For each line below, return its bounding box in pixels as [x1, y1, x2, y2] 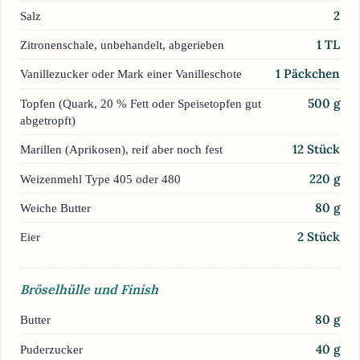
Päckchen [284, 66, 340, 82]
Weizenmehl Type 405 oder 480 [20, 171, 181, 186]
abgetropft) [20, 112, 76, 127]
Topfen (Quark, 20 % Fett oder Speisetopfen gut [20, 96, 261, 110]
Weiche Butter [20, 200, 91, 215]
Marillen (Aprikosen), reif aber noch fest [20, 142, 223, 157]
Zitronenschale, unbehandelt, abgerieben [20, 38, 224, 52]
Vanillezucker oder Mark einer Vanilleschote [20, 67, 242, 81]
